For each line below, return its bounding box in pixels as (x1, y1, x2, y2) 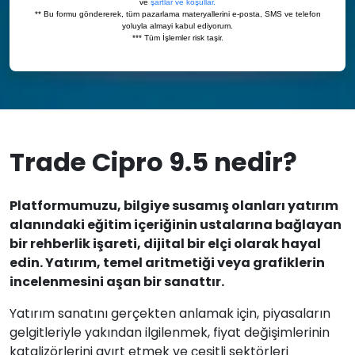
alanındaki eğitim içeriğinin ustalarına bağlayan (10, 216, 342, 234)
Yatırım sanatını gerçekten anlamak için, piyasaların (10, 304, 330, 323)
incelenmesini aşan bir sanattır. (10, 273, 224, 291)
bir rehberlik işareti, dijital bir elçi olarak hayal (10, 235, 321, 253)
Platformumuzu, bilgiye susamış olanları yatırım (10, 197, 338, 215)
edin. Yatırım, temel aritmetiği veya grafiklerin (10, 254, 325, 272)
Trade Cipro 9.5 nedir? (10, 144, 297, 180)
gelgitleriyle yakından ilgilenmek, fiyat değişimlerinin (10, 323, 330, 342)
